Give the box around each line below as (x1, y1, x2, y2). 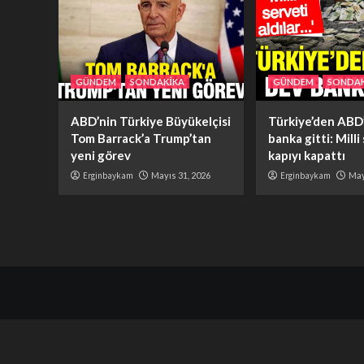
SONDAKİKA (130, 76, 184, 88)
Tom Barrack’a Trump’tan (71, 131, 211, 146)
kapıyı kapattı (268, 148, 345, 163)
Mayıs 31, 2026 (151, 170, 210, 181)
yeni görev (71, 148, 131, 163)
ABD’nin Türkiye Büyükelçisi (71, 114, 231, 129)
